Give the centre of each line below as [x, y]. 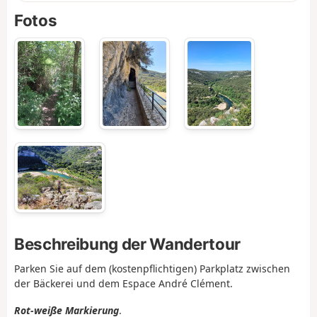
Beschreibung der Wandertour [127, 243]
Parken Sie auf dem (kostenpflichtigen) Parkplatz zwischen [152, 268]
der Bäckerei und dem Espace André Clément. [123, 283]
